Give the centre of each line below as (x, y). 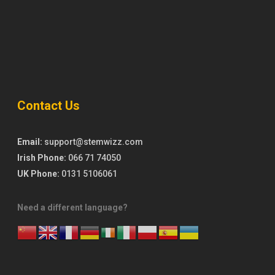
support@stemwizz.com (94, 142)
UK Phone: (39, 174)
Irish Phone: (43, 158)
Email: (31, 142)
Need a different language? (72, 207)
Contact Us (48, 106)
